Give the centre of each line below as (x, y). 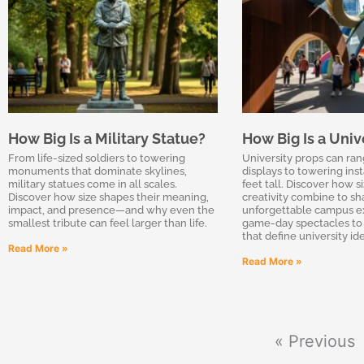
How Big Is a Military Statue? (107, 138)
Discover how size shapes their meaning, (108, 197)
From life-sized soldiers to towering (97, 158)
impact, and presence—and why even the (111, 210)
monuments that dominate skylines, (97, 171)
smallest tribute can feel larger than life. (108, 223)
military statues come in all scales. (93, 184)
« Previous (314, 341)
